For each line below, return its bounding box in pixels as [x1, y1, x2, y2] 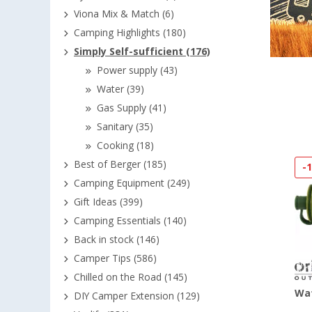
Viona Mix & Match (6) [74, 8, 174, 19]
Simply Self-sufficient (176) [74, 46, 210, 57]
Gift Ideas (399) [74, 196, 143, 208]
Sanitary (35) [97, 121, 153, 132]
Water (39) [97, 84, 144, 95]
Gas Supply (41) [97, 102, 166, 114]
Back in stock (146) [74, 234, 159, 245]
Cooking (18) [97, 140, 154, 151]
